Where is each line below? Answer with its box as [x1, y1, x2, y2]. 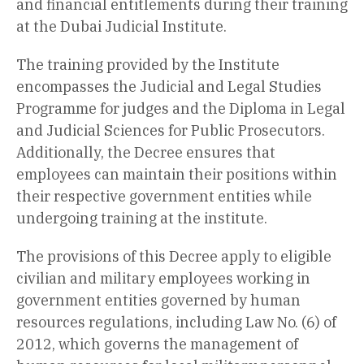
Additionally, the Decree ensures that [16, 142, 275, 162]
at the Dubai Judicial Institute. [16, 16, 227, 36]
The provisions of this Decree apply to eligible [16, 246, 331, 266]
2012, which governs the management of [16, 334, 298, 353]
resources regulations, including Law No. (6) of [16, 312, 336, 331]
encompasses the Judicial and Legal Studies [16, 76, 322, 96]
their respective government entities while [16, 186, 312, 206]
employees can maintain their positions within [16, 164, 337, 184]
